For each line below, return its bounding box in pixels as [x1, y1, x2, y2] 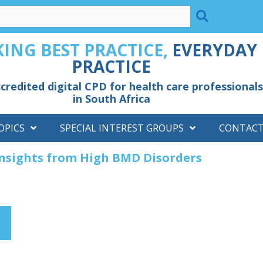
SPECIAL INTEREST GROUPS [60, 122, 184, 134]
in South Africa [72, 92, 150, 106]
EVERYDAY [171, 39, 257, 61]
